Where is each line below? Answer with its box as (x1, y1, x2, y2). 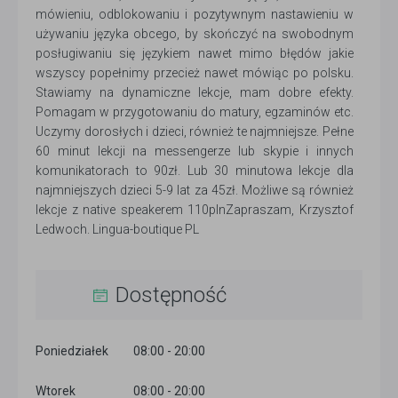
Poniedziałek (36, 344, 108, 359)
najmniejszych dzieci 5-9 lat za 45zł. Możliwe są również (36, 183, 354, 198)
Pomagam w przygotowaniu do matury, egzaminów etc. (36, 105, 354, 120)
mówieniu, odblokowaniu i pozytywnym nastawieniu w (36, 7, 354, 22)
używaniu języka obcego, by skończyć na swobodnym (36, 27, 354, 42)
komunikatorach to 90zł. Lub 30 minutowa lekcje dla (36, 163, 354, 179)
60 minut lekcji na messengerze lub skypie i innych (36, 144, 354, 159)
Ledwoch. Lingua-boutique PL (36, 222, 199, 237)
